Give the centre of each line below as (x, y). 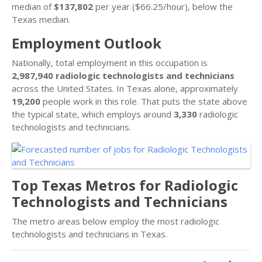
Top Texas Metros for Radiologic (125, 185)
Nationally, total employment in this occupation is (110, 63)
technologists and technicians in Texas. (89, 234)
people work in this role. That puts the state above (144, 101)
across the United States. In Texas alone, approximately (125, 88)
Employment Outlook (87, 43)
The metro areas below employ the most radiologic (116, 221)
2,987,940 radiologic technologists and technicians (123, 75)
